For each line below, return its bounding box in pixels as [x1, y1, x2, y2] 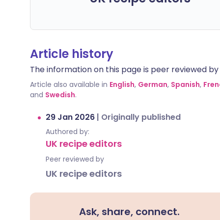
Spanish [171, 80, 200, 89]
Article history [30, 46, 113, 62]
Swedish [45, 90, 75, 100]
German [138, 80, 167, 89]
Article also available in [30, 80, 108, 89]
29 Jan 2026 [46, 111, 97, 123]
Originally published [101, 111, 181, 123]
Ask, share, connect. [79, 205, 180, 219]
